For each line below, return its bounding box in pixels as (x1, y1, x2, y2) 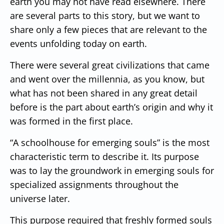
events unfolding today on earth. (10, 37, 147, 49)
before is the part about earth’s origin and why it (10, 100, 213, 113)
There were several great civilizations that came (10, 58, 209, 71)
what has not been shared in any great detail (10, 86, 197, 99)
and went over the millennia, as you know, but (10, 72, 204, 85)
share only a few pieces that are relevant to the (10, 23, 207, 35)
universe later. (10, 192, 70, 204)
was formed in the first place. (10, 114, 133, 127)
